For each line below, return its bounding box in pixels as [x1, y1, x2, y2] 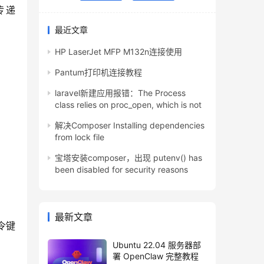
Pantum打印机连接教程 [55, 67, 142, 78]
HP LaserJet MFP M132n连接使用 [55, 47, 182, 57]
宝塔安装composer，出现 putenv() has [55, 153, 202, 163]
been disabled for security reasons [55, 164, 188, 175]
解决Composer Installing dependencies [55, 120, 204, 131]
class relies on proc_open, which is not [55, 100, 202, 110]
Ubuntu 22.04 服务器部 [113, 240, 201, 250]
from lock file [55, 132, 104, 143]
